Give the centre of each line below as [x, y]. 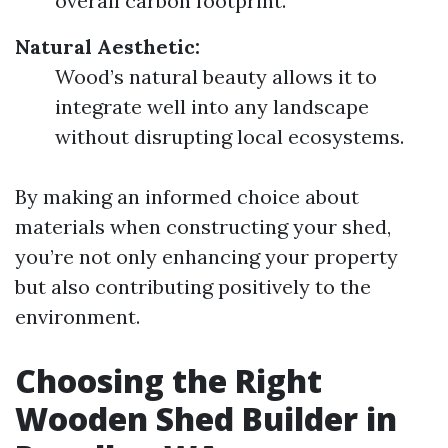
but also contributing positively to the [193, 286]
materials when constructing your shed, [203, 226]
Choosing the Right [168, 380]
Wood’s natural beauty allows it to [216, 76]
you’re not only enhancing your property [206, 256]
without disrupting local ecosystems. [229, 136]
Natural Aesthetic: [107, 46]
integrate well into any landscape [212, 106]
